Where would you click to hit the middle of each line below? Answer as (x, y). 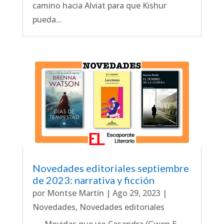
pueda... (47, 20)
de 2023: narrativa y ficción (93, 180)
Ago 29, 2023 (136, 193)
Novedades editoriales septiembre (110, 168)
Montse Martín (75, 193)
